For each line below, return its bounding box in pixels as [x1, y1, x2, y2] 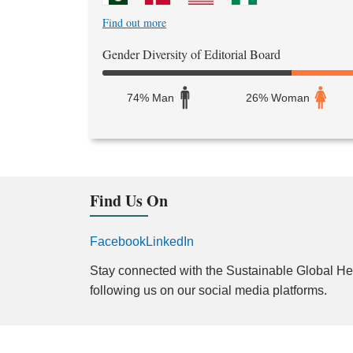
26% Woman [246, 91, 310, 104]
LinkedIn [146, 234, 194, 248]
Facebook [90, 234, 146, 248]
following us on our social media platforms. [90, 283, 327, 297]
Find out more [102, 15, 166, 31]
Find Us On [90, 188, 168, 212]
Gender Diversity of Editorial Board [102, 46, 281, 63]
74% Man [126, 91, 174, 104]
